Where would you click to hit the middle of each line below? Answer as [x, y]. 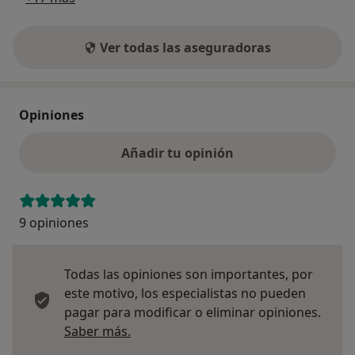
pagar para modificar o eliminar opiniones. [193, 312]
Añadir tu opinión [177, 153]
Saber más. [97, 331]
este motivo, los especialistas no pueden [185, 293]
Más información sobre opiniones [231, 330]
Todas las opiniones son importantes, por [189, 274]
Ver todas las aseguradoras [185, 47]
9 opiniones [54, 222]
